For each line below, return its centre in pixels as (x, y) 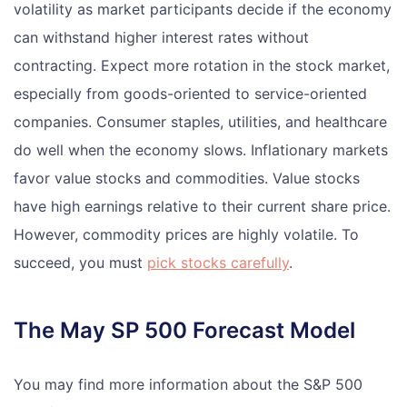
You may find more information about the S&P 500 (188, 384)
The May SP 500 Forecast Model (184, 330)
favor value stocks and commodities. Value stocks (187, 178)
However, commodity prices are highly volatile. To (186, 234)
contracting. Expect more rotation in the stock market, (202, 65)
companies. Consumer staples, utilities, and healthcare (200, 121)
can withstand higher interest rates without (161, 37)
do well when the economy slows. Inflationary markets (201, 149)
